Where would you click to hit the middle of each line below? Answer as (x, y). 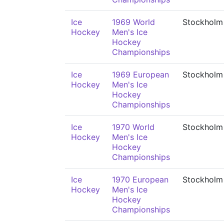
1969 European (140, 74)
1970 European (140, 179)
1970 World (133, 127)
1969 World (133, 22)
